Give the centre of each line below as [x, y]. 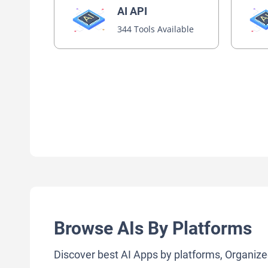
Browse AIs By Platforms [153, 229]
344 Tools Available [156, 29]
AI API [133, 11]
